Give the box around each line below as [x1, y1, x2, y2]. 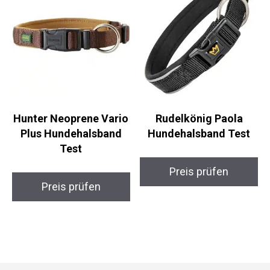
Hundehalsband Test [148, 127, 251, 140]
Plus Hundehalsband [20, 127, 122, 140]
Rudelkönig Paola [155, 111, 243, 125]
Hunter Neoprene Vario [13, 111, 129, 125]
